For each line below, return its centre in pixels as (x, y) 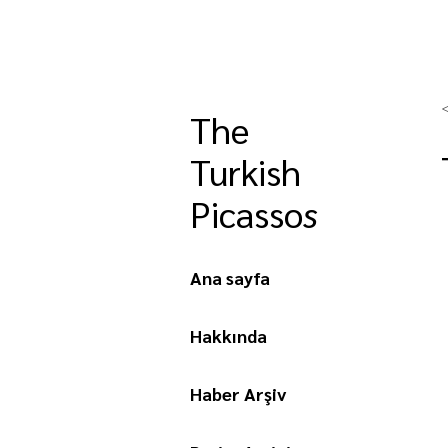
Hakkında (228, 335)
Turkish (250, 171)
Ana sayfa (230, 277)
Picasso (246, 213)
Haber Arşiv (238, 393)
